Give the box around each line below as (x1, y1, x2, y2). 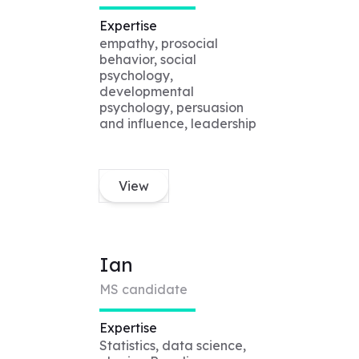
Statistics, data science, (99, 337, 246, 354)
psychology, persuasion (99, 99, 244, 116)
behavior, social (99, 51, 196, 68)
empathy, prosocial (99, 35, 218, 52)
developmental (99, 83, 194, 100)
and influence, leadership (99, 115, 256, 132)
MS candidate (99, 281, 188, 298)
